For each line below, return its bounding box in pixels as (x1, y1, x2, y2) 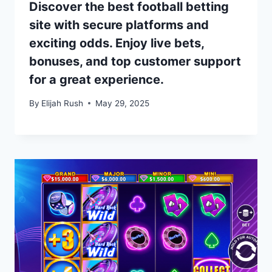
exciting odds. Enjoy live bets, (29, 36, 204, 51)
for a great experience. (29, 72, 164, 87)
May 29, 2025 (95, 98, 150, 108)
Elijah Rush (41, 98, 84, 108)
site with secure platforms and (29, 18, 209, 33)
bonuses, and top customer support (29, 54, 241, 69)
